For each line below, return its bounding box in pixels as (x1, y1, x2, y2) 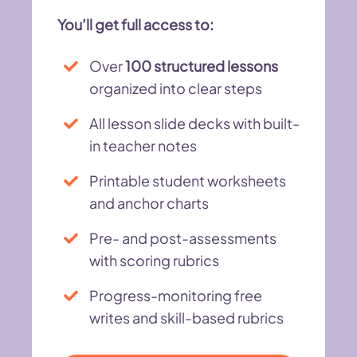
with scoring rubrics (89, 250, 219, 269)
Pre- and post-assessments (89, 228, 277, 247)
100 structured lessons (125, 56, 278, 75)
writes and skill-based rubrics (89, 308, 284, 327)
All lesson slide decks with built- (89, 113, 300, 132)
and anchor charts (89, 193, 209, 212)
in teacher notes (89, 135, 197, 155)
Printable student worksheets (89, 171, 286, 190)
